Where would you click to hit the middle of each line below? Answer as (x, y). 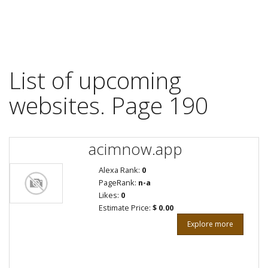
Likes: (109, 195)
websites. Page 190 (109, 105)
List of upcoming (95, 80)
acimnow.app (135, 149)
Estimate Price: (125, 208)
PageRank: (118, 182)
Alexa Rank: (120, 170)
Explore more (210, 224)
